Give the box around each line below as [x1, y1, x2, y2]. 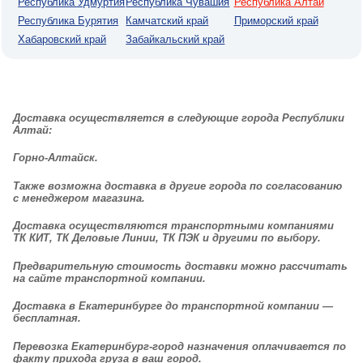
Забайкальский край [126, 33, 225, 45]
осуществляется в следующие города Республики [69, 111, 345, 124]
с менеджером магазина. [13, 191, 149, 204]
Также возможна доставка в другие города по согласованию [13, 179, 343, 192]
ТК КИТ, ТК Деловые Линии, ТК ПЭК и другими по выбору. [13, 232, 322, 244]
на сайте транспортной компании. [13, 271, 207, 284]
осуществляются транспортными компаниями [69, 220, 335, 232]
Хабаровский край [18, 33, 107, 45]
